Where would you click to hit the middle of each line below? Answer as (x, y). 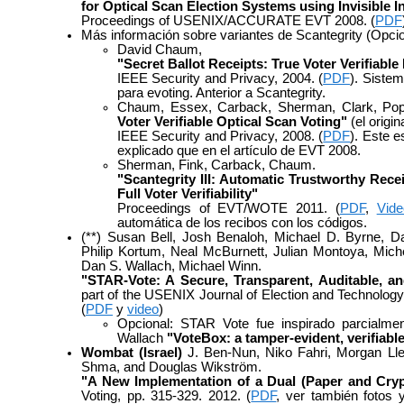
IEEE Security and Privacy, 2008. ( (220, 136)
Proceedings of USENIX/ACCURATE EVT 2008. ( (228, 20)
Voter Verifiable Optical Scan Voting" (232, 121)
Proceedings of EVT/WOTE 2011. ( (229, 208)
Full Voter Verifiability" (188, 193)
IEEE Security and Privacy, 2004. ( (220, 78)
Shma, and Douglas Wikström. (171, 367)
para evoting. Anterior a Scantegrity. (221, 92)
